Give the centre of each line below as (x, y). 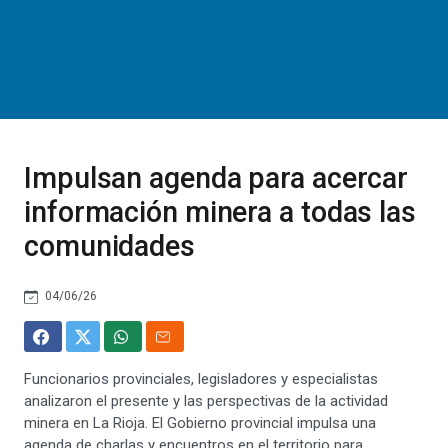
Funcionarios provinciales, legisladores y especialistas (201, 379)
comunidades (109, 246)
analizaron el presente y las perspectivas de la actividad (206, 401)
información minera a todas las (220, 212)
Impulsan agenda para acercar (216, 178)
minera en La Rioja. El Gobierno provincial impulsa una (200, 423)
